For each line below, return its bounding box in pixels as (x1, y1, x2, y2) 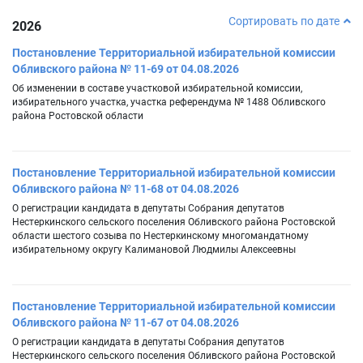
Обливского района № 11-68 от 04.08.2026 (12, 182, 239, 196)
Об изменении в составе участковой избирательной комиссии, (12, 83, 302, 95)
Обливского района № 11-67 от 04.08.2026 (12, 316, 239, 330)
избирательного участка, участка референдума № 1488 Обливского (12, 96, 326, 109)
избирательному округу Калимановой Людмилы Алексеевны (12, 244, 296, 256)
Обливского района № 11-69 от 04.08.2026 (12, 62, 239, 76)
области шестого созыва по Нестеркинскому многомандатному (12, 230, 309, 242)
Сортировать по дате (228, 15, 340, 28)
